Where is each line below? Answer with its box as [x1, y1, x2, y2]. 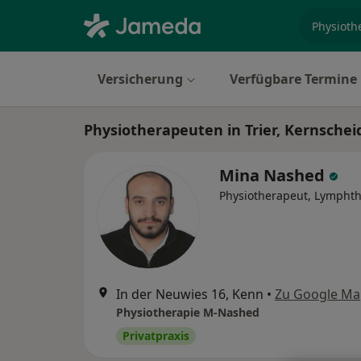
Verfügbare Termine [230, 70, 357, 88]
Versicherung [98, 70, 183, 88]
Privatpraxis [122, 328, 189, 343]
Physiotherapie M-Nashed [116, 305, 259, 320]
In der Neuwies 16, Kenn [116, 285, 263, 303]
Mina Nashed [219, 164, 329, 186]
